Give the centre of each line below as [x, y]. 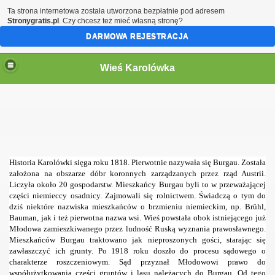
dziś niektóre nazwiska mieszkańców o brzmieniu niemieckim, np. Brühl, [137, 207]
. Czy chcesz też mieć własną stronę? [121, 21]
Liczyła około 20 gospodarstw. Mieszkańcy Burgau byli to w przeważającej [137, 184]
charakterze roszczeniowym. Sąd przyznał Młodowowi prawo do [137, 262]
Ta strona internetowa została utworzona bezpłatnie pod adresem [116, 11]
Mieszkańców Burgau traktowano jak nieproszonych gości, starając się [137, 240]
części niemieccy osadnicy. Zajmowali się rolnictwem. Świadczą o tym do [137, 196]
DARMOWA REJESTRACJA [137, 36]
